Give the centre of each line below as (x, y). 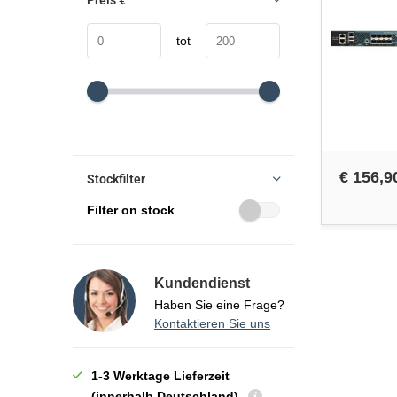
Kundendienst (202, 283)
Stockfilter (116, 179)
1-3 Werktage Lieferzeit (160, 376)
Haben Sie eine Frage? (219, 305)
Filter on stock (131, 210)
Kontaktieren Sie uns (212, 323)
